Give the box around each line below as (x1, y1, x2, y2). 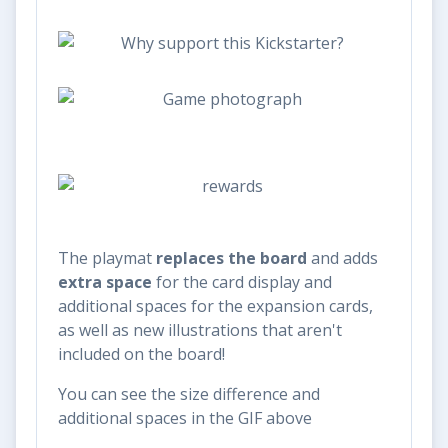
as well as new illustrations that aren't (58, 318, 342, 341)
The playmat (58, 246, 156, 269)
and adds (307, 246, 378, 269)
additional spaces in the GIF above (58, 406, 312, 429)
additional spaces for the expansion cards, (58, 294, 373, 317)
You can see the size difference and (58, 382, 320, 405)
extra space (58, 270, 152, 293)
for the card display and (152, 270, 332, 293)
